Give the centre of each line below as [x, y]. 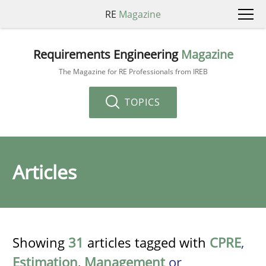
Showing [40, 242]
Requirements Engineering [107, 54]
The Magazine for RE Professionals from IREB [133, 71]
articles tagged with [147, 242]
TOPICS [141, 102]
